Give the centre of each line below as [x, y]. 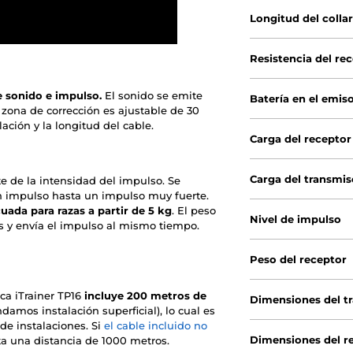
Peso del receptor [299, 260]
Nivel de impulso [296, 219]
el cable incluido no [156, 326]
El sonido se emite [152, 96]
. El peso [194, 211]
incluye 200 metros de [145, 296]
